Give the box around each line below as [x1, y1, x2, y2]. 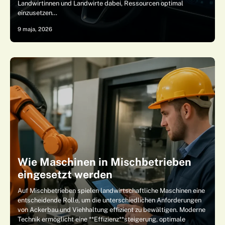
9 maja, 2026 [18, 26, 52, 33]
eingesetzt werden [18, 168, 113, 181]
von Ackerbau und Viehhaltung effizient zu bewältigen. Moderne [18, 206, 205, 213]
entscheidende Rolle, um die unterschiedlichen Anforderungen [18, 196, 201, 204]
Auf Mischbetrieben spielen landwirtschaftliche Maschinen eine [18, 187, 205, 194]
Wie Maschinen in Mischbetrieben [18, 156, 191, 168]
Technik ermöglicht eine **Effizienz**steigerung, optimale [18, 215, 185, 223]
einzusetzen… [18, 9, 57, 17]
